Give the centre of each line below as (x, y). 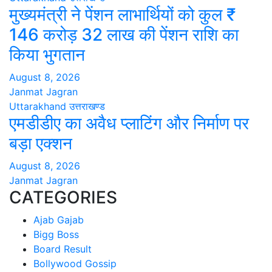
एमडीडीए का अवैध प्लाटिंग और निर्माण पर (129, 124)
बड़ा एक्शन (41, 144)
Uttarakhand (38, 107)
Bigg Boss (56, 235)
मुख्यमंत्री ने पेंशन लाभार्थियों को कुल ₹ (122, 15)
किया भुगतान (47, 55)
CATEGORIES (63, 198)
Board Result (63, 249)
